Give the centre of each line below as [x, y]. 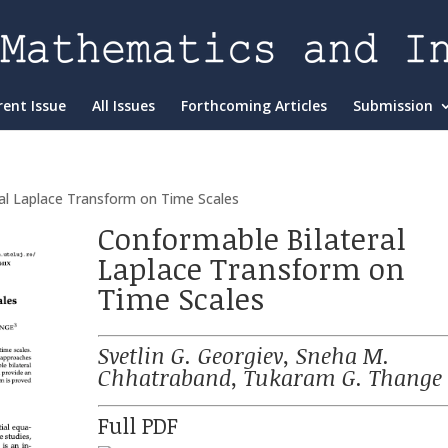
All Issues [123, 105]
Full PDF [138, 425]
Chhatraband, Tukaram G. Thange [270, 377]
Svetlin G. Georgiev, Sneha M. [244, 355]
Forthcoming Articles [254, 105]
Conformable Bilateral [252, 238]
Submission [393, 105]
